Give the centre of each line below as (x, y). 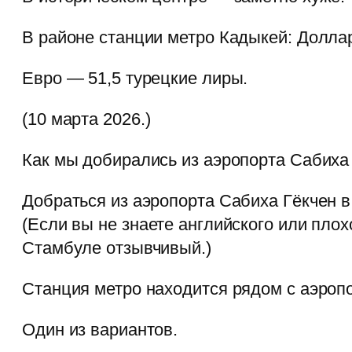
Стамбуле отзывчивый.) (117, 248)
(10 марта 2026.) (86, 119)
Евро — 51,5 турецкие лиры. (135, 79)
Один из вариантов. (100, 330)
